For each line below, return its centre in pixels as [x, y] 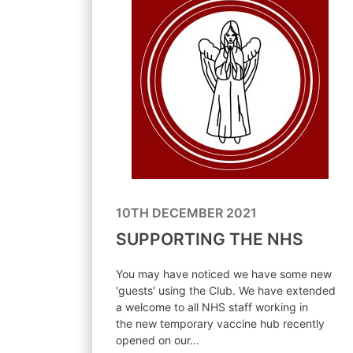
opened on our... [158, 340]
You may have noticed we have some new [224, 274]
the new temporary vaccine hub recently [220, 323]
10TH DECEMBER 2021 [186, 213]
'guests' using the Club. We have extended [226, 290]
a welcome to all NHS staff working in [212, 307]
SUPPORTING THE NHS [210, 239]
